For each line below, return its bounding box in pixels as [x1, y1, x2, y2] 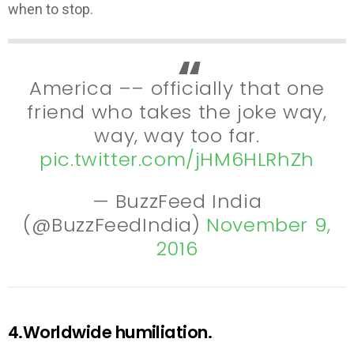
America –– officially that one [28, 75, 325, 102]
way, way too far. [94, 122, 260, 149]
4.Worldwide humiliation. [8, 321, 213, 345]
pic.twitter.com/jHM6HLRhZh [40, 146, 314, 173]
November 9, [206, 211, 331, 238]
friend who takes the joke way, [27, 99, 327, 126]
